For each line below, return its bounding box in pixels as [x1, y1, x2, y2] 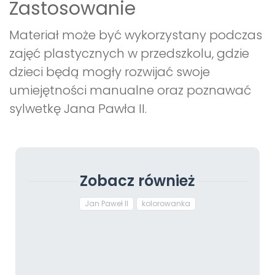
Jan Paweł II [85, 198, 128, 209]
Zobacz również [80, 171, 195, 192]
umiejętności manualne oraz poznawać [9, 82, 251, 99]
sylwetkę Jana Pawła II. [9, 100, 147, 118]
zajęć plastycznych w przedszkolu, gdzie [9, 45, 249, 63]
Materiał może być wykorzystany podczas [9, 26, 262, 44]
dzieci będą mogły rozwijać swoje [9, 63, 210, 81]
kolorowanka [142, 198, 190, 209]
